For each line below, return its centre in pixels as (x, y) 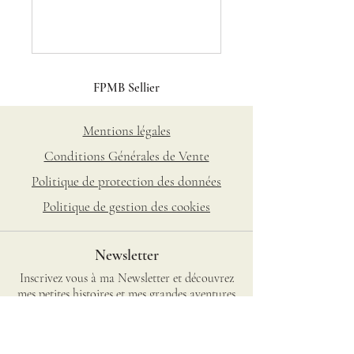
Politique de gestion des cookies (126, 207)
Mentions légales (126, 131)
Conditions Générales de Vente (126, 156)
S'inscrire (125, 335)
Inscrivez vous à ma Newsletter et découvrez (126, 278)
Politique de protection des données (126, 181)
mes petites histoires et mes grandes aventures (126, 294)
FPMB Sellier (126, 88)
